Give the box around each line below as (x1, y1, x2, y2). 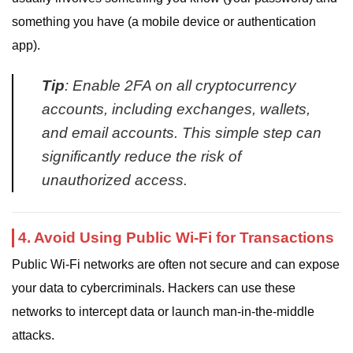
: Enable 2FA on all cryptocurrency (65, 76, 296, 94)
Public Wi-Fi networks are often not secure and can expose (12, 257, 340, 271)
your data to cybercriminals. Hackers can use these (12, 281, 295, 295)
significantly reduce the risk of (42, 147, 241, 165)
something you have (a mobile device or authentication (12, 15, 316, 29)
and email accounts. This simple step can (42, 124, 321, 141)
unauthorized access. (42, 171, 188, 188)
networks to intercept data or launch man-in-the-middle (12, 304, 314, 318)
